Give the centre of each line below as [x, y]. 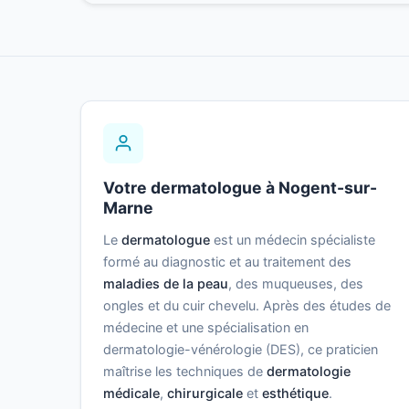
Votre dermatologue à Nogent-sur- [240, 188]
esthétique [295, 393]
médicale [131, 393]
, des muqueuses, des [296, 284]
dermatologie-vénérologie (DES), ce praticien [241, 350]
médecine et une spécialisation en [206, 328]
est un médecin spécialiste [293, 240]
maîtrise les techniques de [185, 372]
